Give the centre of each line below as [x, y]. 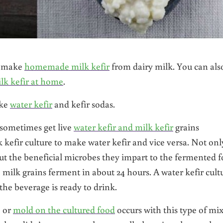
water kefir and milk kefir [123, 126]
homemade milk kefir [67, 66]
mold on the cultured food [64, 209]
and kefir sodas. [84, 104]
